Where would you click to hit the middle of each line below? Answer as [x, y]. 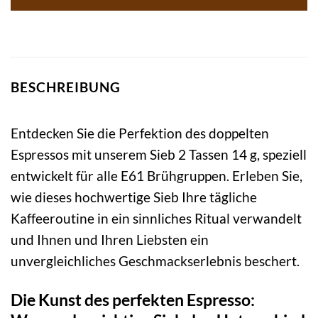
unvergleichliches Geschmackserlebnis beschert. [155, 261]
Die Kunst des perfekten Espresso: [133, 299]
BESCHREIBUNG [66, 87]
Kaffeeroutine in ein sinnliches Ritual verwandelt [156, 218]
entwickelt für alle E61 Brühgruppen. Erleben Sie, [157, 175]
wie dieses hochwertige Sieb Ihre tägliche [134, 197]
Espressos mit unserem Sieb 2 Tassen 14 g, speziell [159, 154]
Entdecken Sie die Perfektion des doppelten [140, 133]
